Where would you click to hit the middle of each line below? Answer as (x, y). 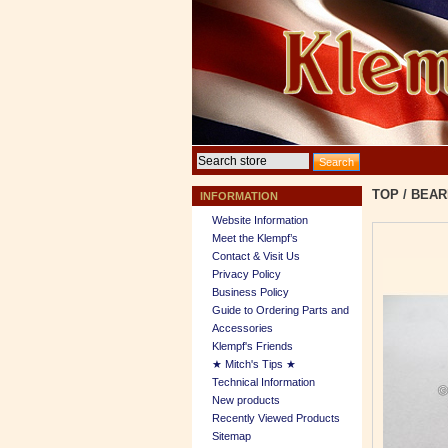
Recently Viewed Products (276, 418)
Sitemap (231, 436)
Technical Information (263, 382)
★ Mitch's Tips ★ (254, 364)
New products (246, 400)
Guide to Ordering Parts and (280, 310)
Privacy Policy (246, 274)
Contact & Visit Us (256, 256)
